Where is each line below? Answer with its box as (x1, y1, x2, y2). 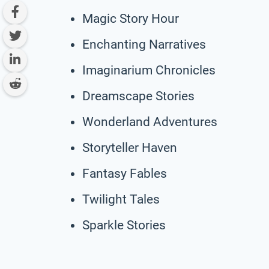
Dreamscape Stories (82, 88, 195, 103)
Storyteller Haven (82, 140, 177, 155)
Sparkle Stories (82, 217, 166, 232)
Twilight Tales (82, 192, 160, 207)
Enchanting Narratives (82, 37, 206, 52)
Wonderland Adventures (82, 114, 217, 129)
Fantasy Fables (82, 166, 167, 181)
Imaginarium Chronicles (82, 62, 216, 77)
